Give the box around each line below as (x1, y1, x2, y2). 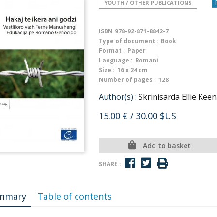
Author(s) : (99, 92, 137, 102)
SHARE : (99, 159, 121, 168)
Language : (99, 56, 133, 64)
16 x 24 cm (117, 66, 148, 74)
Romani (135, 56, 158, 64)
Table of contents (37, 190, 112, 202)
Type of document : (99, 37, 158, 45)
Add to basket (142, 141, 191, 150)
